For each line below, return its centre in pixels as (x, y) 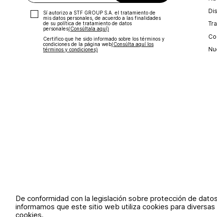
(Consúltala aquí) (88, 29)
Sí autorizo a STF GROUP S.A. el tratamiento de (99, 13)
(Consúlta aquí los (132, 44)
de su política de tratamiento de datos (87, 23)
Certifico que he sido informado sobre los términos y (104, 39)
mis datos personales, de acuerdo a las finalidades (102, 18)
